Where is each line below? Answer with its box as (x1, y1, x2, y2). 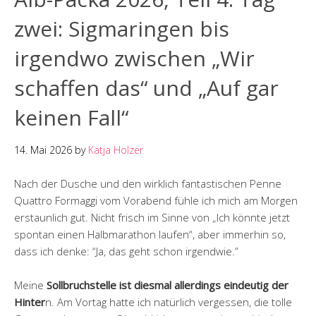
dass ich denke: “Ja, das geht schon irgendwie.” (14, 244, 238, 259)
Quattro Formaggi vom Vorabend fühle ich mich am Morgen (14, 193, 298, 208)
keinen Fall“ (14, 103, 128, 133)
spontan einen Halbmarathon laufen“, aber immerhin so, (14, 227, 286, 242)
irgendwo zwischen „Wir (14, 44, 255, 73)
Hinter (14, 295, 45, 310)
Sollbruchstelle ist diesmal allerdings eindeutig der (47, 278, 288, 293)
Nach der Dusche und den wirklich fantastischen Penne (14, 176, 281, 191)
